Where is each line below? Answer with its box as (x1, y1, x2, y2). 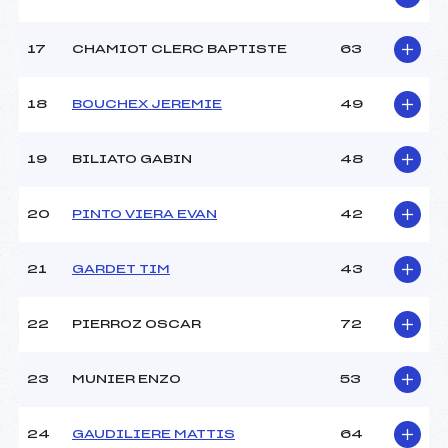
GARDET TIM (72, 263, 170, 276)
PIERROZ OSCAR (72, 318, 201, 331)
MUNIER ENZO (72, 373, 181, 386)
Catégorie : (19, 10, 112, 23)
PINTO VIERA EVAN (72, 208, 217, 221)
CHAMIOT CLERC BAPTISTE (72, 43, 287, 56)
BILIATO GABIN (72, 153, 192, 166)
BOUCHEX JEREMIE (72, 98, 222, 111)
